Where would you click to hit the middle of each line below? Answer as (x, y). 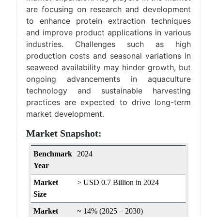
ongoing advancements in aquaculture (108, 79)
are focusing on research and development (108, 9)
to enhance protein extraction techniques (108, 21)
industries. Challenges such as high (108, 44)
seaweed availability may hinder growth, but (108, 67)
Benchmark (53, 154)
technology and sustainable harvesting (108, 91)
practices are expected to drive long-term (108, 102)
